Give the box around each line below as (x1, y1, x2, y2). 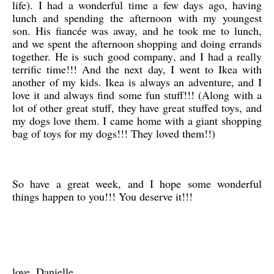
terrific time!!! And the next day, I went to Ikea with (12, 62, 262, 76)
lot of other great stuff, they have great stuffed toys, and (12, 100, 262, 115)
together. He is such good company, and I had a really (12, 49, 262, 64)
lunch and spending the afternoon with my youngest (12, 10, 262, 25)
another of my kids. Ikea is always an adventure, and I (12, 75, 262, 89)
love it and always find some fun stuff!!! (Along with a (12, 87, 262, 102)
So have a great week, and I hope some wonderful (12, 176, 262, 191)
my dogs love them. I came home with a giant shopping (12, 113, 262, 128)
